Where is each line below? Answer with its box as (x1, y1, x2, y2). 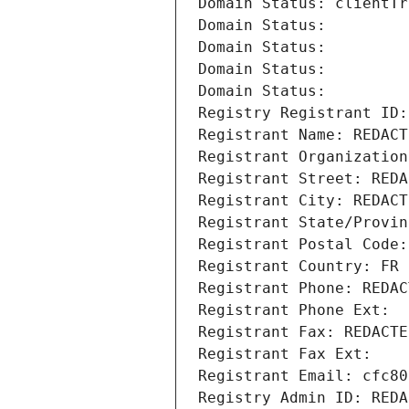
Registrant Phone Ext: (198, 301, 390, 320)
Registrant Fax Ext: (198, 345, 372, 363)
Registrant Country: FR (198, 257, 399, 276)
